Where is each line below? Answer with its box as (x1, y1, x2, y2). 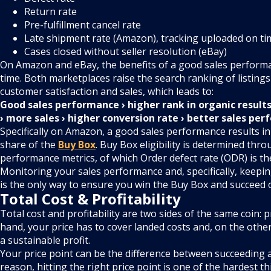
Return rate (24, 5, 77, 19)
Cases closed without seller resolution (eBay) (24, 45, 227, 59)
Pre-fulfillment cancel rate (24, 18, 141, 32)
